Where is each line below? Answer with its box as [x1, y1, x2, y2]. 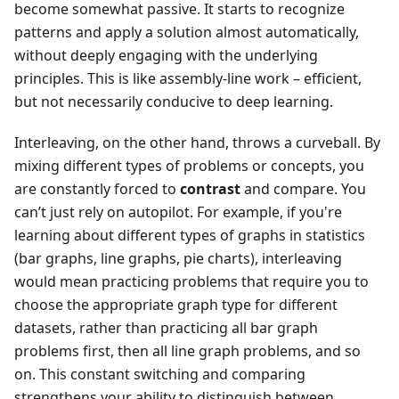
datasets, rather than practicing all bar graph [14, 318, 318, 338]
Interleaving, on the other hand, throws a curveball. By [14, 133, 380, 153]
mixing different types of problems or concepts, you [14, 156, 364, 176]
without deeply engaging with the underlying [14, 45, 318, 66]
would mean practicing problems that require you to [14, 272, 369, 292]
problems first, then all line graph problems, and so [14, 341, 361, 362]
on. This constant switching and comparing [14, 364, 305, 385]
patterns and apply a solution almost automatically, [14, 22, 359, 43]
